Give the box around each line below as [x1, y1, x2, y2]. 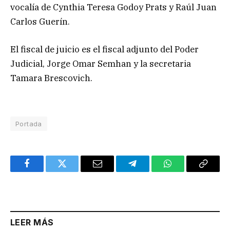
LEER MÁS [10, 217, 54, 227]
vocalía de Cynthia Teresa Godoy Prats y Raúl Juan [10, 1, 217, 13]
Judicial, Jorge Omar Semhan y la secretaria [10, 57, 191, 69]
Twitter [61, 166, 88, 176]
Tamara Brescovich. [10, 72, 92, 84]
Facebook [26, 166, 62, 176]
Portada [15, 119, 42, 128]
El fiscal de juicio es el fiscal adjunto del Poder [10, 43, 199, 55]
